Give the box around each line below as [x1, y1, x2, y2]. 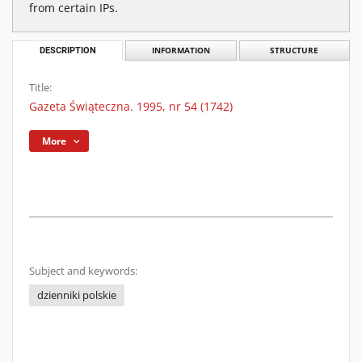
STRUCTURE [270, 45, 319, 56]
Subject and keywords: [29, 264, 137, 278]
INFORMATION [151, 45, 210, 56]
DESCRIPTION [39, 45, 96, 56]
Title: [29, 81, 52, 95]
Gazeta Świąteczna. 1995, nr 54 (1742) [29, 99, 233, 114]
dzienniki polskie [37, 288, 116, 302]
